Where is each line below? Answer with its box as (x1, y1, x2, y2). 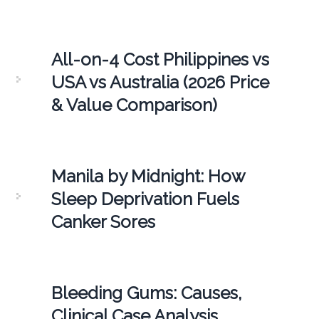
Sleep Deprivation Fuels (51, 188, 239, 209)
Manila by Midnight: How (51, 165, 245, 187)
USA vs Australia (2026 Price (51, 71, 269, 93)
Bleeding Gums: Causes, (51, 282, 242, 303)
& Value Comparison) (51, 94, 217, 115)
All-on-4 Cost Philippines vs (51, 48, 269, 70)
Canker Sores (51, 211, 155, 232)
